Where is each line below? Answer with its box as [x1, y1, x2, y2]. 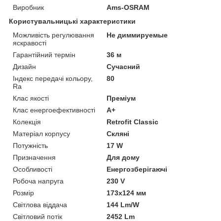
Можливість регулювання [13, 31, 94, 39]
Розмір [13, 188, 34, 197]
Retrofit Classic [107, 117, 159, 126]
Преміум [107, 94, 136, 102]
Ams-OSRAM [107, 3, 150, 11]
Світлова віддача [13, 200, 67, 209]
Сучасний [107, 62, 141, 71]
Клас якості [13, 94, 49, 102]
